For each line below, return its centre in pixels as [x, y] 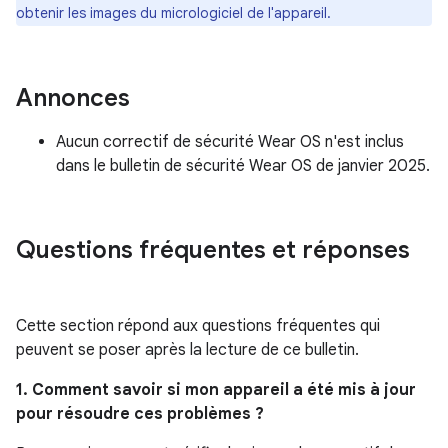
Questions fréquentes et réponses [213, 250]
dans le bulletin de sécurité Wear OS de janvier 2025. [243, 166]
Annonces [73, 98]
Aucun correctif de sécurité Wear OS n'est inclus [230, 142]
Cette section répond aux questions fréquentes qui [198, 326]
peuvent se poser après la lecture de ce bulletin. [187, 350]
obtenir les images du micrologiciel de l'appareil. [173, 13]
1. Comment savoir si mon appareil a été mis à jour [216, 390]
